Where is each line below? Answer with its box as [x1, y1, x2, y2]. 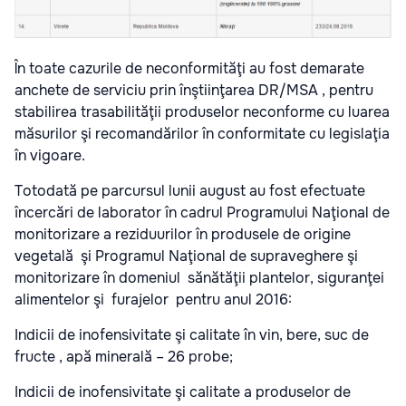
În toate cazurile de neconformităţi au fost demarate [14, 58, 364, 78]
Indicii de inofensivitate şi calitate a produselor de [14, 382, 351, 401]
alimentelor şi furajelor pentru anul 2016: [14, 289, 292, 309]
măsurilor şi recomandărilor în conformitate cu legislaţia [14, 123, 390, 143]
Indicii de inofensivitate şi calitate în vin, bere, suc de [14, 324, 369, 344]
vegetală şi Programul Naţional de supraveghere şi [14, 246, 358, 266]
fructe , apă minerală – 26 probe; [14, 346, 233, 366]
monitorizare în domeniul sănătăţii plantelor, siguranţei [14, 267, 384, 287]
